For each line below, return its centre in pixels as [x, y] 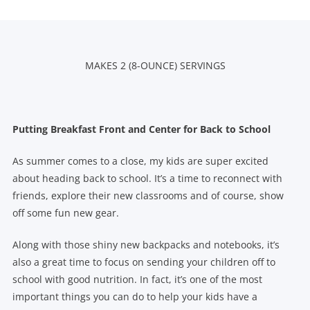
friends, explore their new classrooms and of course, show [148, 195]
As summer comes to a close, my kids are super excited [140, 161]
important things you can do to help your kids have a [135, 296]
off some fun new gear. [65, 212]
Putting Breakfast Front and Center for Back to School [143, 129]
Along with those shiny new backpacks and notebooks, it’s [146, 244]
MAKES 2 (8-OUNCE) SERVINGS [155, 65]
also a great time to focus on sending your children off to [144, 262]
